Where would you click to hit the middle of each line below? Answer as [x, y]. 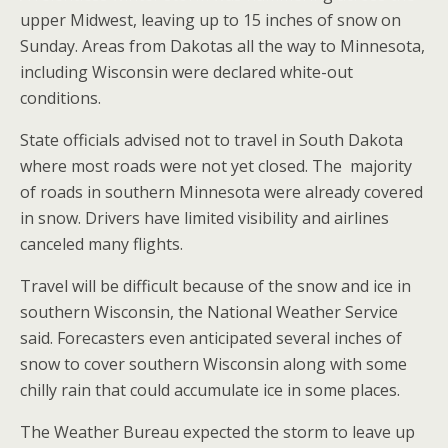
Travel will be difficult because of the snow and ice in [215, 286]
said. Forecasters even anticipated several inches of [211, 338]
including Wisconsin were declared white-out [186, 72]
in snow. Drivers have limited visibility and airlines [204, 218]
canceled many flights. [101, 244]
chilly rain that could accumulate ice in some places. [210, 390]
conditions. [60, 98]
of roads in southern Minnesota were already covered [221, 192]
